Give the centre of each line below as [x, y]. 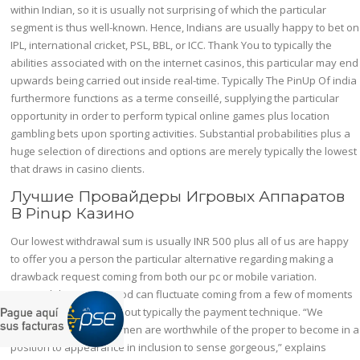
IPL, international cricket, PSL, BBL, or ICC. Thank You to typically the [172, 45]
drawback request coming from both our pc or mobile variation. [164, 276]
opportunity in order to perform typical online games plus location [170, 115]
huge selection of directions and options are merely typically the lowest [184, 151]
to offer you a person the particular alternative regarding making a [172, 259]
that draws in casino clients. [78, 168]
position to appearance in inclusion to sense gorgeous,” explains [169, 347]
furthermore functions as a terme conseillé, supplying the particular [175, 98]
